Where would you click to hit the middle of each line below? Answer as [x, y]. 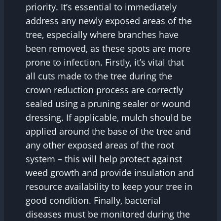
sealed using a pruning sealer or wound [108, 103]
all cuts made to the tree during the [99, 76]
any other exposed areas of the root [100, 145]
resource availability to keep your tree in [109, 186]
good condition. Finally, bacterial [93, 200]
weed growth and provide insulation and [110, 172]
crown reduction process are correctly [104, 90]
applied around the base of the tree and [108, 131]
